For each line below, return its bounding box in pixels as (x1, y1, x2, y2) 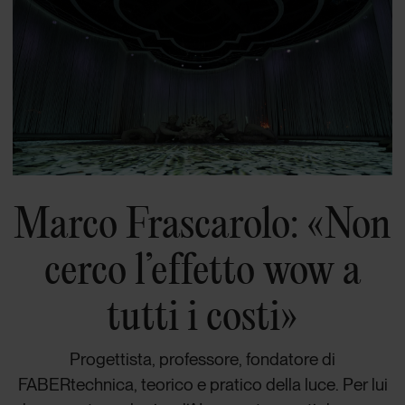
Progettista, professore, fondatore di (70, 349, 335, 371)
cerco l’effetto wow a (44, 242, 361, 297)
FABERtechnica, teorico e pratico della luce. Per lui (17, 374, 388, 396)
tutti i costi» (107, 288, 298, 343)
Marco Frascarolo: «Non (14, 196, 391, 250)
